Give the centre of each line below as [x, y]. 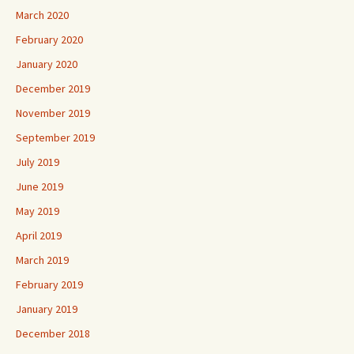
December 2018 [53, 334]
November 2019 [53, 113]
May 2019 [38, 211]
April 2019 [39, 236]
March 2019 [42, 260]
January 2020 [47, 64]
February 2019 [49, 285]
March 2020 [42, 15]
